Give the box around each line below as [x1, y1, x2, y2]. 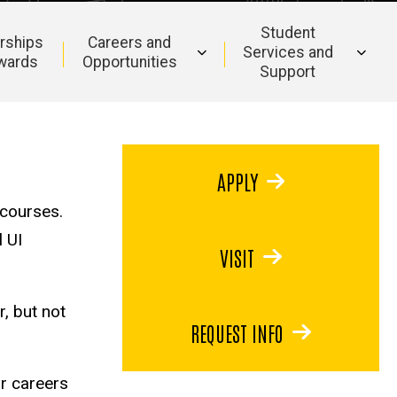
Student [260, 23, 315, 42]
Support [260, 62, 316, 81]
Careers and [88, 33, 172, 51]
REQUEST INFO [191, 318, 284, 346]
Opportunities [82, 52, 177, 71]
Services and [242, 43, 333, 61]
